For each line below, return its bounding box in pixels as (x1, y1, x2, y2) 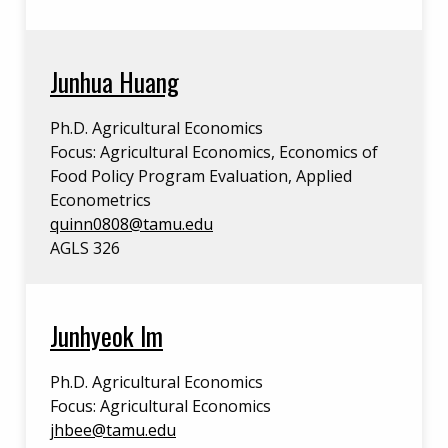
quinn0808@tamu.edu (50, 213, 213, 235)
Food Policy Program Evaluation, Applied (50, 165, 352, 187)
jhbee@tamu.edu (50, 419, 176, 441)
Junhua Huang (50, 62, 179, 100)
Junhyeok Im (50, 316, 163, 354)
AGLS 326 (50, 237, 120, 259)
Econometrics (50, 189, 151, 211)
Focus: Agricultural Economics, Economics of (50, 141, 378, 163)
